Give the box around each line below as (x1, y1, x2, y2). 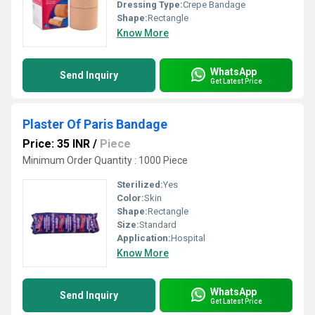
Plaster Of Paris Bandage (22, 117, 167, 131)
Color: (117, 193, 144, 203)
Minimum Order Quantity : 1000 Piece (22, 155, 188, 166)
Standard (139, 219, 176, 230)
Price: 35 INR (22, 137, 90, 150)
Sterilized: (117, 179, 163, 190)
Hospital (171, 233, 205, 243)
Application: (117, 233, 171, 243)
